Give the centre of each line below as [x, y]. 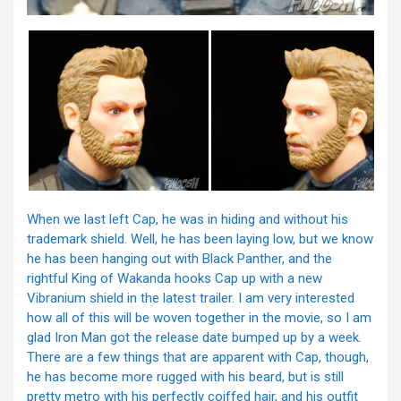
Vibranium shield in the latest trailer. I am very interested [191, 299]
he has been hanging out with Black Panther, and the [179, 259]
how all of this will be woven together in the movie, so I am [199, 318]
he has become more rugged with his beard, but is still [185, 377]
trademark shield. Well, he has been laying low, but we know [200, 239]
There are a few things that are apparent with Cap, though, [198, 358]
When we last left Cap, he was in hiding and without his [188, 220]
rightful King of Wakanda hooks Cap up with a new [175, 279]
